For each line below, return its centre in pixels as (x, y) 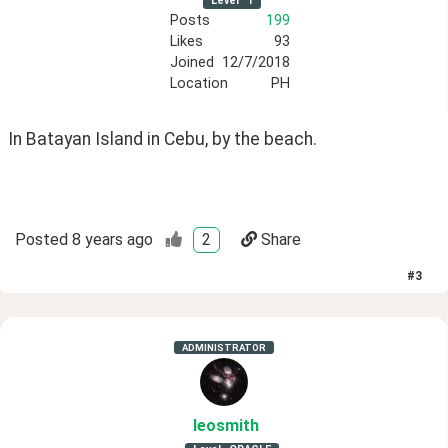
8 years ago (112, 240)
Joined (191, 62)
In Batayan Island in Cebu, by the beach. (164, 138)
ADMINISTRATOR (223, 347)
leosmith (225, 426)
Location (198, 83)
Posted (41, 240)
